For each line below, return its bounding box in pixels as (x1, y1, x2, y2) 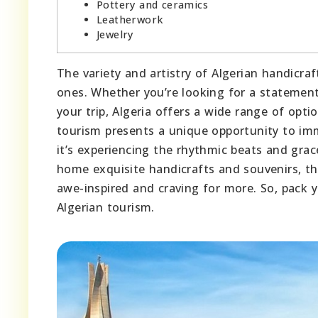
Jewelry (97, 27, 133, 41)
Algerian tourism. (57, 199, 155, 215)
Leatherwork (97, 12, 163, 26)
